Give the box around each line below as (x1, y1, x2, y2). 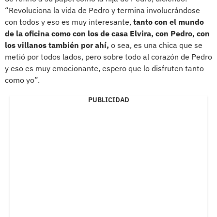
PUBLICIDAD (88, 95, 129, 104)
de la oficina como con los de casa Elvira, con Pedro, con (5, 28, 210, 38)
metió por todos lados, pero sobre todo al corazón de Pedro (5, 51, 212, 62)
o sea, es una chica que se (109, 40, 202, 50)
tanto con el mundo (133, 16, 204, 27)
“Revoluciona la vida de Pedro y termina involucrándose (5, 5, 200, 15)
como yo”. (5, 75, 40, 85)
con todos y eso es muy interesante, (5, 16, 133, 27)
